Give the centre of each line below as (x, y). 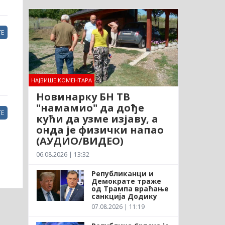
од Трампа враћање (130, 188)
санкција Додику (124, 196)
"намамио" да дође (90, 107)
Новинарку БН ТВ (83, 96)
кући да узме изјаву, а (97, 119)
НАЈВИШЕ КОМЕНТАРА (61, 80)
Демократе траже (126, 181)
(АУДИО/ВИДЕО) (80, 141)
